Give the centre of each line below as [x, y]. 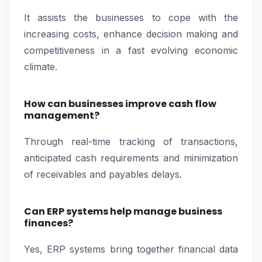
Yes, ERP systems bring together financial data [131, 249]
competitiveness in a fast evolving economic [131, 50]
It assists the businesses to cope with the [131, 18]
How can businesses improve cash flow [120, 104]
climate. [41, 67]
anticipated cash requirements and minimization [131, 158]
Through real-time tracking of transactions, [131, 142]
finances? [49, 223]
